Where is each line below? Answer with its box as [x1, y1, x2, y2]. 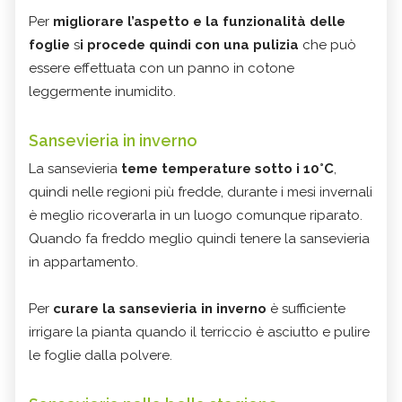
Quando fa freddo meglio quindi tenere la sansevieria [29, 231, 370, 248]
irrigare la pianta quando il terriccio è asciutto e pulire [29, 324, 370, 341]
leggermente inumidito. [29, 83, 176, 100]
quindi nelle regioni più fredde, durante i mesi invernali [29, 184, 372, 201]
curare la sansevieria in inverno [53, 301, 267, 318]
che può [299, 37, 356, 54]
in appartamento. [29, 254, 138, 271]
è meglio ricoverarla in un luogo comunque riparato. [29, 207, 363, 224]
